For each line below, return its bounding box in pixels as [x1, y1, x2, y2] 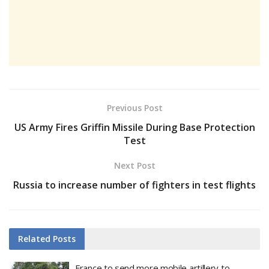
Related [18, 233, 50, 245]
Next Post [113, 160, 156, 172]
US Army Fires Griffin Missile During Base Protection [14, 121, 255, 134]
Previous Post [106, 102, 163, 114]
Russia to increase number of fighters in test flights [13, 178, 256, 192]
